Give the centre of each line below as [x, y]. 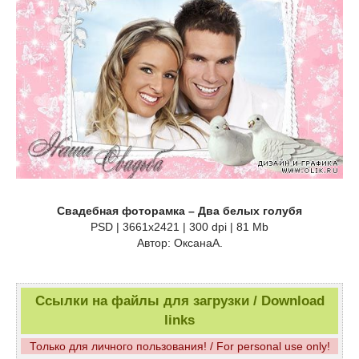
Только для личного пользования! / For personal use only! [179, 347]
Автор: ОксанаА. [179, 243]
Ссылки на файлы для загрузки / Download [179, 301]
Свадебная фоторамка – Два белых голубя [179, 211]
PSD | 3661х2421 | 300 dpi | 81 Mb [179, 227]
